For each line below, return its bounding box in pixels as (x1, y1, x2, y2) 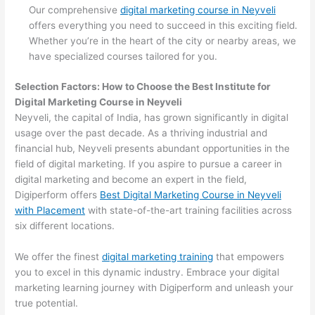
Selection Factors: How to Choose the (15, 80, 193, 92)
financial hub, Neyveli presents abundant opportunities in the (15, 142, 290, 154)
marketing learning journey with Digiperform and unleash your (15, 281, 294, 293)
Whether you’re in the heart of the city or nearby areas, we (29, 35, 297, 47)
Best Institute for (192, 80, 271, 92)
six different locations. (15, 219, 115, 231)
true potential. (15, 297, 79, 309)
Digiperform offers (15, 188, 101, 200)
